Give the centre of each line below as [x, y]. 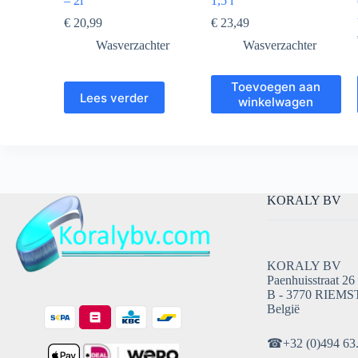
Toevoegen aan [276, 87]
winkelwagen [276, 102]
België [283, 309]
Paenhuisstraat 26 [310, 280]
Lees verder [114, 97]
